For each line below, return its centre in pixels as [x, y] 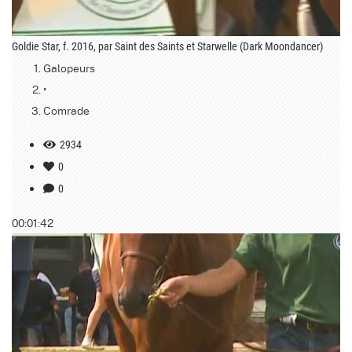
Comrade [66, 110]
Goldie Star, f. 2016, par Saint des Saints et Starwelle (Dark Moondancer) [167, 46]
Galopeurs [69, 67]
